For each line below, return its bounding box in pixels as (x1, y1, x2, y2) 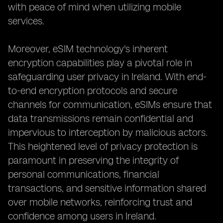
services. (8, 15, 44, 27)
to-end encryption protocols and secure (8, 85, 177, 97)
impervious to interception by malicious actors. (8, 126, 208, 138)
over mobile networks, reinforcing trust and (8, 196, 192, 208)
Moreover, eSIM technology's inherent (8, 43, 168, 55)
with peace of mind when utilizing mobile (8, 1, 181, 13)
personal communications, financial (8, 168, 159, 180)
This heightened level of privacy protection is (8, 140, 198, 152)
